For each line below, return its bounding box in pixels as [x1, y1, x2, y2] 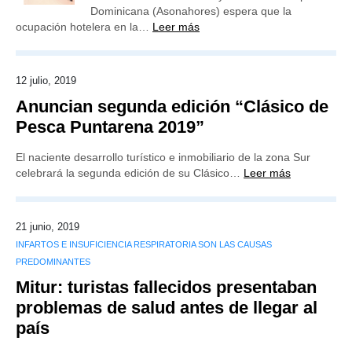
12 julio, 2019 [16, 75, 76, 86]
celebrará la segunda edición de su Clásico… [16, 167, 244, 179]
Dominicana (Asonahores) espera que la [90, 5, 291, 17]
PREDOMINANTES [16, 257, 90, 266]
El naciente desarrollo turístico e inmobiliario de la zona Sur [16, 151, 310, 163]
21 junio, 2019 [16, 221, 79, 233]
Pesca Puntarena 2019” [16, 117, 204, 137]
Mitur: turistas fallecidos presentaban [16, 277, 317, 297]
